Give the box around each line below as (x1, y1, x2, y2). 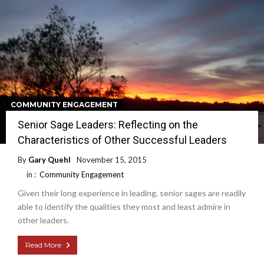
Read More (25, 240, 61, 250)
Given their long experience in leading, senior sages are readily (18, 188, 246, 199)
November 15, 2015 (77, 155, 147, 165)
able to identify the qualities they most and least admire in (18, 202, 230, 212)
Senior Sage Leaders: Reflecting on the (18, 118, 198, 131)
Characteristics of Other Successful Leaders (18, 134, 227, 147)
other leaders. (18, 215, 69, 226)
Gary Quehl (28, 155, 71, 165)
